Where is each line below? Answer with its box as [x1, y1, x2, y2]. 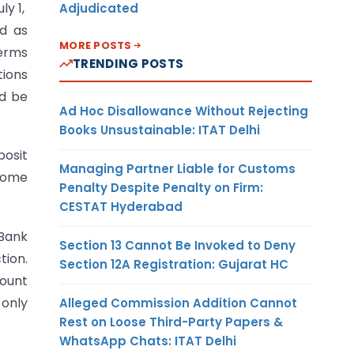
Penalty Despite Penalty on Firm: [59, 179, 263, 196]
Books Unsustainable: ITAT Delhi [59, 121, 260, 138]
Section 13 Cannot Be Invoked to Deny [59, 236, 296, 254]
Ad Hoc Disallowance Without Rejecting [59, 102, 308, 119]
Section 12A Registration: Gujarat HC [59, 255, 288, 273]
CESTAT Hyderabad [59, 198, 183, 215]
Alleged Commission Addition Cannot [59, 294, 297, 311]
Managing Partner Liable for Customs [59, 160, 296, 177]
